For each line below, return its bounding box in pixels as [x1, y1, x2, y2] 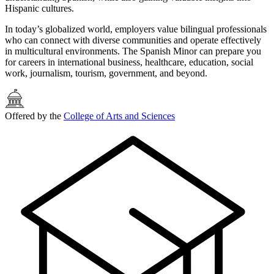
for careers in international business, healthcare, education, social [5, 56, 253, 67]
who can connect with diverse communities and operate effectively [5, 34, 261, 45]
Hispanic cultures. [5, 2, 74, 13]
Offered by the [5, 110, 64, 121]
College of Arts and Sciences [64, 110, 175, 121]
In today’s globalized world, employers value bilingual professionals [5, 23, 267, 34]
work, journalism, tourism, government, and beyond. [5, 67, 207, 78]
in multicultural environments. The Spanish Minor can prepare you [5, 45, 261, 56]
